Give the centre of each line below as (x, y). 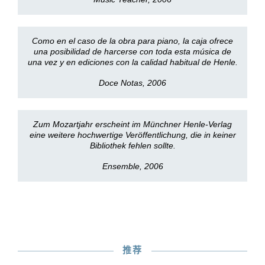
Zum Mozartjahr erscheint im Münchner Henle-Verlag (132, 124)
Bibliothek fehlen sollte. (132, 146)
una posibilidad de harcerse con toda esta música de (132, 51)
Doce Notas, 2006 (132, 83)
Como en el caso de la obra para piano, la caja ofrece (132, 41)
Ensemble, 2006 (132, 166)
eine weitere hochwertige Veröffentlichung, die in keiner (132, 135)
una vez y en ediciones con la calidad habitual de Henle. (132, 62)
